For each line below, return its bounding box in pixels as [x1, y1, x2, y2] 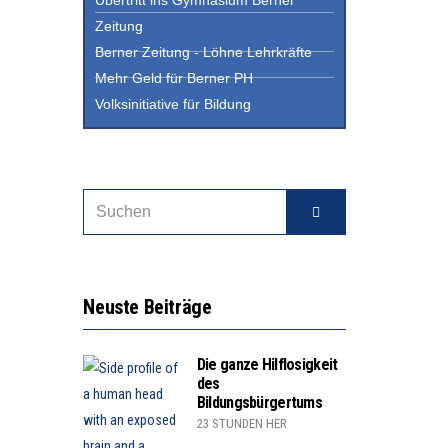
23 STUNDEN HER [196, 415, 287, 431]
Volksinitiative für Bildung [95, 95, 252, 112]
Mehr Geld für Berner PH [95, 69, 254, 86]
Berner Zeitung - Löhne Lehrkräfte [95, 43, 313, 60]
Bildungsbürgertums [196, 392, 322, 412]
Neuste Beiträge [83, 294, 212, 319]
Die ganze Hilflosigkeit [196, 354, 338, 374]
